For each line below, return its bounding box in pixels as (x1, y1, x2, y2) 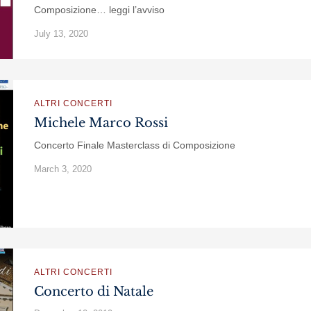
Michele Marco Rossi (34, 115, 168, 131)
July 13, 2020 (34, 28, 88, 39)
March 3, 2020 (34, 164, 92, 174)
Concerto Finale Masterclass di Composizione (34, 140, 235, 151)
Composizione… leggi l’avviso (34, 4, 165, 15)
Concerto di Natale (34, 284, 153, 299)
